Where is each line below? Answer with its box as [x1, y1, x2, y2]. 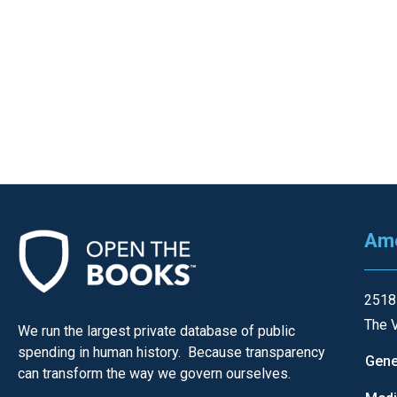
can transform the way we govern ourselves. [18, 365, 291, 383]
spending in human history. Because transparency [18, 344, 325, 362]
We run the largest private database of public [18, 323, 295, 340]
